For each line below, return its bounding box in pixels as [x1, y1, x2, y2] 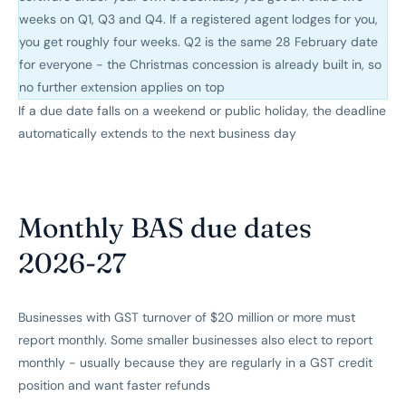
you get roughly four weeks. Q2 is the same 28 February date [19, 34, 378, 51]
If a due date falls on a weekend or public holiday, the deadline [18, 102, 386, 120]
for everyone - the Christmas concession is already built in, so [19, 56, 382, 73]
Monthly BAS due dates [18, 210, 312, 246]
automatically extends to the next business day [18, 125, 296, 142]
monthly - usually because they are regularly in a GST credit [18, 354, 372, 372]
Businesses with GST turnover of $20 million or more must [18, 309, 355, 326]
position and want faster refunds [18, 377, 210, 394]
